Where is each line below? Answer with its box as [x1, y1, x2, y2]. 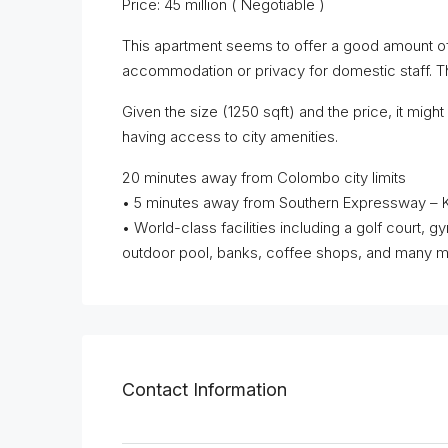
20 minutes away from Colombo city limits [122, 168, 406, 188]
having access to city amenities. [122, 127, 338, 147]
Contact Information [122, 378, 287, 400]
